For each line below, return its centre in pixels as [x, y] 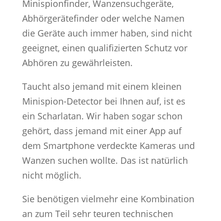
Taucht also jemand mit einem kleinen [102, 86]
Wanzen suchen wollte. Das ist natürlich [105, 160]
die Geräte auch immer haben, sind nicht [107, 33]
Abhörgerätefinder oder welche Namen [103, 18]
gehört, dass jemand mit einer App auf [102, 130]
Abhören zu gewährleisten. [77, 62]
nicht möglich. [52, 175]
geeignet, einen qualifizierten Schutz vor [105, 48]
